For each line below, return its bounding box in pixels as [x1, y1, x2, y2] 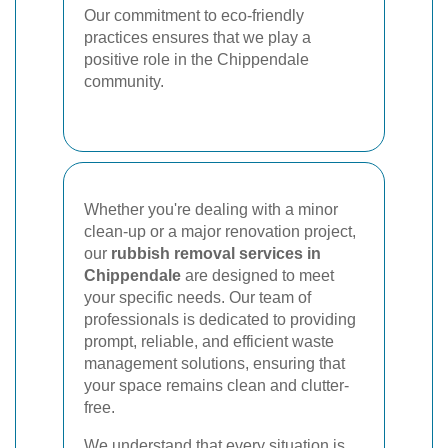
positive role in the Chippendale [84, 50, 309, 68]
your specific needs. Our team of [84, 288, 311, 306]
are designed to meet [181, 266, 334, 284]
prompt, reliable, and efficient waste [84, 332, 334, 350]
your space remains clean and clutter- [84, 376, 349, 394]
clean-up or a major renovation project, [84, 222, 356, 240]
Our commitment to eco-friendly [84, 6, 304, 24]
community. [84, 72, 164, 90]
